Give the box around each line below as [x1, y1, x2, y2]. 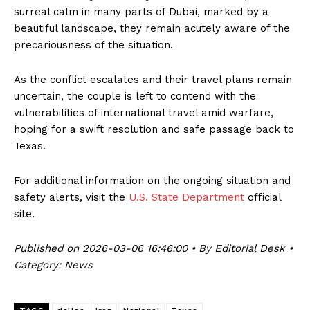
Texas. [14, 140, 46, 153]
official [244, 191, 281, 204]
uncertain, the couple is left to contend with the [14, 90, 256, 103]
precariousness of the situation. [14, 39, 173, 52]
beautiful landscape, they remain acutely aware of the [14, 22, 290, 35]
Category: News [14, 259, 93, 272]
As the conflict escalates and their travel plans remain [14, 73, 292, 86]
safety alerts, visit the [14, 191, 129, 204]
